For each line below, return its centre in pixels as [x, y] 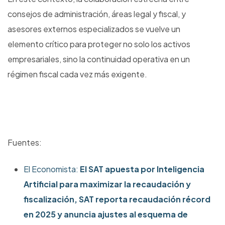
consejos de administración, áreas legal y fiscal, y [97, 14]
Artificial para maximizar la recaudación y [107, 184]
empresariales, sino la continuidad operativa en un [99, 59]
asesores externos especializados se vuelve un [94, 29]
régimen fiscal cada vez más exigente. [77, 74]
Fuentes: [25, 143]
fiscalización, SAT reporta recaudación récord [117, 199]
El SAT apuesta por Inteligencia [142, 169]
